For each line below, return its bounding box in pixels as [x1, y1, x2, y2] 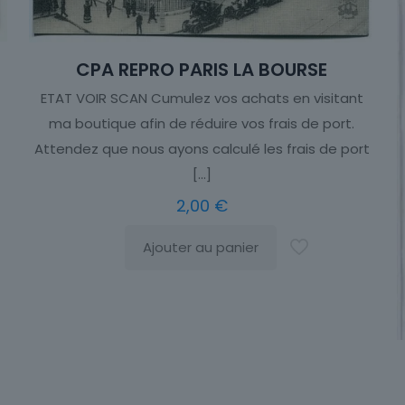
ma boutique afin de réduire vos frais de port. [49, 113, 355, 133]
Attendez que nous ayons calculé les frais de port [33, 138, 370, 158]
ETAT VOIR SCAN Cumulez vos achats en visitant [40, 88, 363, 108]
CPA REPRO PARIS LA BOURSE [76, 56, 328, 82]
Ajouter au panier [143, 237, 259, 257]
